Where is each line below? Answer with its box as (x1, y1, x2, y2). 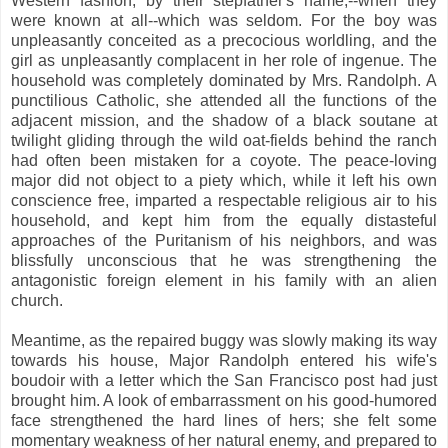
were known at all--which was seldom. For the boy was (11, 11, 437, 29)
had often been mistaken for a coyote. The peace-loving (11, 151, 437, 169)
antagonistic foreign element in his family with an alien (11, 271, 437, 289)
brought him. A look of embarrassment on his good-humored (11, 391, 437, 409)
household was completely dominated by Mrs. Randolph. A (11, 71, 437, 89)
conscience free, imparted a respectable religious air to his (11, 191, 437, 209)
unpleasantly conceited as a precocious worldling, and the (11, 31, 437, 49)
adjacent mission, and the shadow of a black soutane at (11, 111, 437, 129)
